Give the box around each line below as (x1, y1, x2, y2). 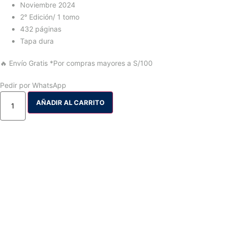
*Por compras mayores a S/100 (50, 59, 153, 67)
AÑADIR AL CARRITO (36, 98, 104, 106)
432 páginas (20, 25, 61, 33)
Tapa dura (20, 37, 54, 45)
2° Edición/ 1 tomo (20, 13, 79, 21)
